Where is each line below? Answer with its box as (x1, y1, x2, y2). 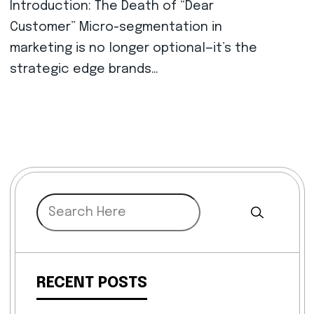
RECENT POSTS (36, 275, 147, 291)
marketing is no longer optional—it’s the (9, 42, 257, 55)
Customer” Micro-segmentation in (9, 21, 222, 34)
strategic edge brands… (9, 63, 158, 76)
